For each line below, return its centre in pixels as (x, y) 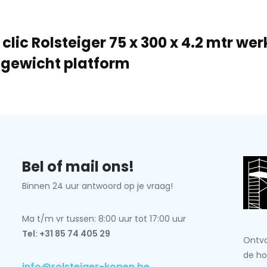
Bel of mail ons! (78, 167)
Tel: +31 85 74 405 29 (66, 234)
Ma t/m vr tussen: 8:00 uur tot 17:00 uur (104, 219)
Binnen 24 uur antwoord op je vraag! (97, 186)
